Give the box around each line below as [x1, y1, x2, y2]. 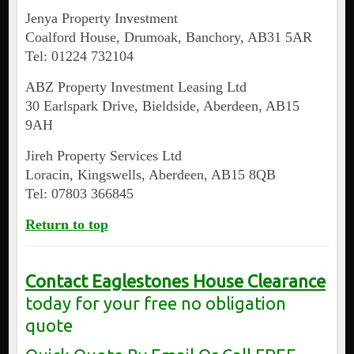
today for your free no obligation [24, 293, 286, 314]
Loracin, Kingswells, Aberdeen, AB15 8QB [24, 167, 276, 183]
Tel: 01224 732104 [24, 48, 134, 65]
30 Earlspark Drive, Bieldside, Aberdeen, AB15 [24, 98, 299, 115]
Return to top [24, 217, 108, 233]
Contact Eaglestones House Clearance [24, 271, 326, 292]
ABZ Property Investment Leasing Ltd [24, 79, 247, 96]
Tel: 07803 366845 [24, 186, 134, 202]
